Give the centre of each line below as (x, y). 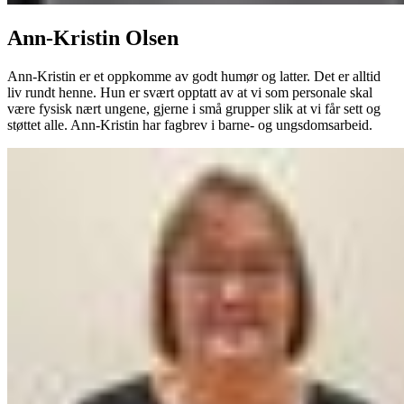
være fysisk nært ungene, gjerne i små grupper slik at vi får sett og (194, 108)
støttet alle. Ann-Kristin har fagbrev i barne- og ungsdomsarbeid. (190, 124)
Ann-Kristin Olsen (93, 37)
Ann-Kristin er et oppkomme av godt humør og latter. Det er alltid (194, 76)
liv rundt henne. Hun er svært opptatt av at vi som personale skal (190, 92)
